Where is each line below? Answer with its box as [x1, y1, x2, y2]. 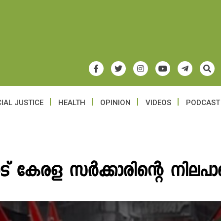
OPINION [100, 98, 131, 107]
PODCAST [186, 98, 220, 107]
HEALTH [58, 98, 85, 107]
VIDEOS [146, 98, 171, 107]
